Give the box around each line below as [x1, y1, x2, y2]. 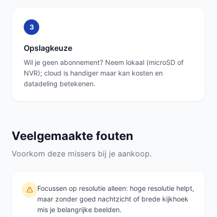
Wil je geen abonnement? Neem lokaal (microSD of [24, 58, 184, 66]
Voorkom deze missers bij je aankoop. [12, 149, 152, 158]
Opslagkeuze [24, 43, 72, 53]
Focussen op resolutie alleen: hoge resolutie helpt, [37, 184, 194, 192]
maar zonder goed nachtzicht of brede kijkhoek [37, 195, 188, 203]
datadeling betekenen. [24, 79, 95, 88]
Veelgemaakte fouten [12, 129, 133, 143]
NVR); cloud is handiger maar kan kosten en [24, 69, 163, 77]
